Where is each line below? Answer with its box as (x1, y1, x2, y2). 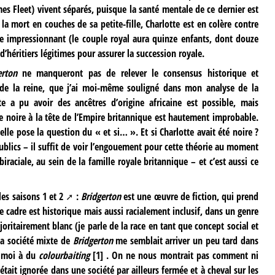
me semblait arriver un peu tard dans (112, 233, 258, 247)
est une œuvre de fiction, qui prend (121, 189, 258, 203)
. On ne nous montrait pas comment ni (103, 248, 258, 262)
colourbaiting (38, 248, 90, 262)
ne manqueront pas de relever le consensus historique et (17, 66, 258, 80)
